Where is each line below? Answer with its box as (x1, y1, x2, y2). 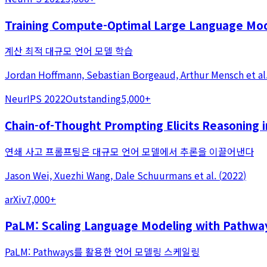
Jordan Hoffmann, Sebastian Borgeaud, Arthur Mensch (5, 67, 244, 82)
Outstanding (66, 91, 121, 106)
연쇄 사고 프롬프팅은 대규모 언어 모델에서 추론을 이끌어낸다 (5, 144, 254, 159)
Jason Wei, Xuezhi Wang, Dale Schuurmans (5, 167, 192, 182)
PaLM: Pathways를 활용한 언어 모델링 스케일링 (5, 244, 200, 259)
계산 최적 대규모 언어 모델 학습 (5, 44, 133, 58)
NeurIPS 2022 (5, 91, 66, 106)
